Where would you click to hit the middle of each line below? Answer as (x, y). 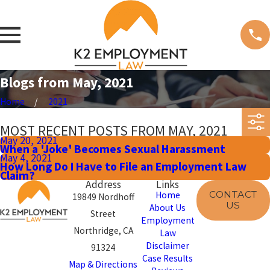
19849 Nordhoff (103, 196)
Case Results (168, 258)
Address (103, 184)
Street (103, 213)
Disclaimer (168, 245)
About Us (168, 207)
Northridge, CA (103, 230)
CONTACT (233, 195)
